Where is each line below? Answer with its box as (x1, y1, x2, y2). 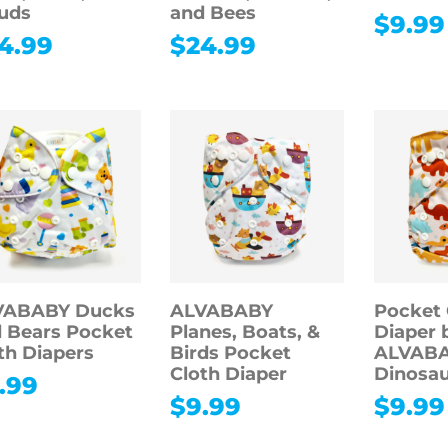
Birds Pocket (170, 342, 292, 365)
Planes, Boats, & (170, 321, 321, 344)
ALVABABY (170, 300, 274, 323)
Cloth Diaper (170, 363, 288, 386)
